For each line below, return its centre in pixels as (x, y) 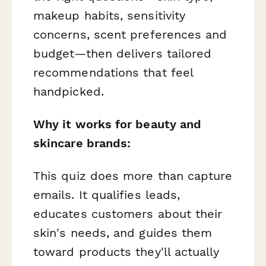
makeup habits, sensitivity (110, 15)
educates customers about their (128, 213)
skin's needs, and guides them (123, 232)
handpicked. (69, 91)
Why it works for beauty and (118, 124)
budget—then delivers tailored (123, 53)
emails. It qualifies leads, (107, 194)
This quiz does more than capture (133, 175)
